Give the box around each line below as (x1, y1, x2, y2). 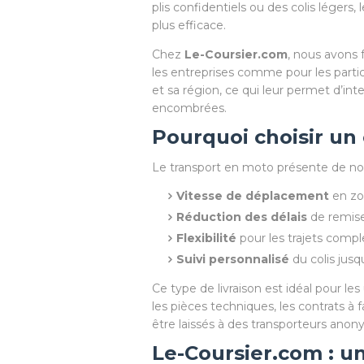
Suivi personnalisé (176, 252, 289, 266)
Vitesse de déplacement (176, 188, 329, 203)
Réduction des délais (176, 210, 307, 224)
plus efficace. (152, 18, 226, 32)
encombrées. (152, 101, 227, 115)
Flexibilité (176, 231, 236, 245)
